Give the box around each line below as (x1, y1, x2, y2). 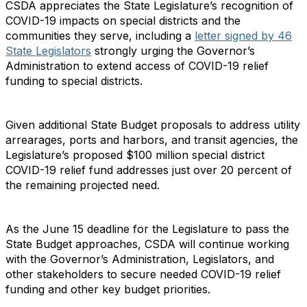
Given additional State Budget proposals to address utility (5, 118, 300, 132)
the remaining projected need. (5, 178, 160, 192)
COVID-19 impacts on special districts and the (5, 14, 241, 27)
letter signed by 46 (195, 29, 292, 42)
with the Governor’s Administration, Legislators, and (5, 252, 274, 266)
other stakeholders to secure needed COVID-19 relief (5, 267, 281, 281)
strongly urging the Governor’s (91, 44, 255, 58)
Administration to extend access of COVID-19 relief (5, 59, 269, 73)
